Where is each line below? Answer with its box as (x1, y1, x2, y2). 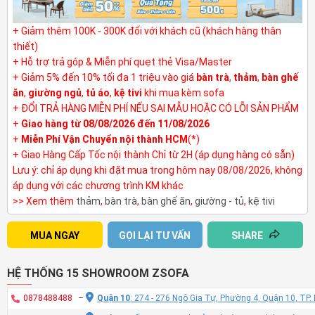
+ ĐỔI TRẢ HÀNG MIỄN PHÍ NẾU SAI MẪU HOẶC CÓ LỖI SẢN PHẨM (13, 103, 299, 115)
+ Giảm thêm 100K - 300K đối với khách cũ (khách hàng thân (13, 25, 281, 37)
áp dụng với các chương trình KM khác (13, 180, 184, 192)
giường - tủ (195, 195, 244, 207)
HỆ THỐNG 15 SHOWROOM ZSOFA (7, 266, 189, 281)
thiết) (13, 41, 38, 53)
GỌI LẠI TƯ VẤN (119, 230, 191, 242)
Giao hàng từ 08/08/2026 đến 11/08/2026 (21, 118, 210, 130)
